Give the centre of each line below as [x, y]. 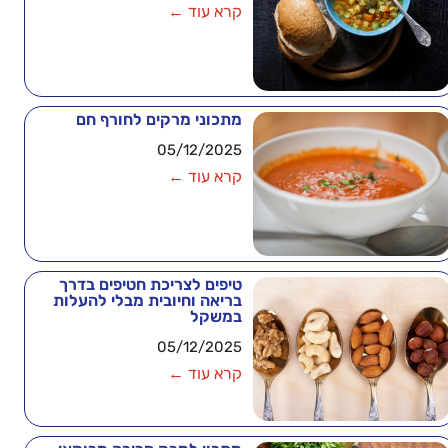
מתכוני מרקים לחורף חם [158, 119]
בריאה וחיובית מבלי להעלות [147, 301]
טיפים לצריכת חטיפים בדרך [150, 285]
